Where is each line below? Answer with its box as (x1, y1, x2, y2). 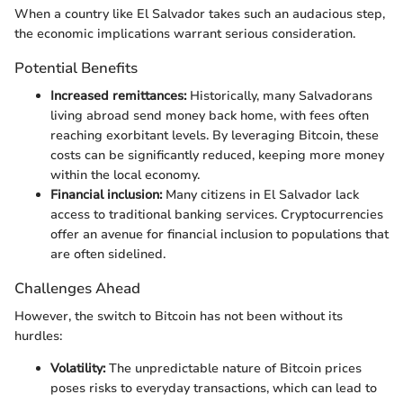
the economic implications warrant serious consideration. (14, 24, 355, 42)
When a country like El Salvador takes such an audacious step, (14, 4, 385, 22)
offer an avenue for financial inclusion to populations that (50, 226, 389, 244)
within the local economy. (50, 166, 200, 184)
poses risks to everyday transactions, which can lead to (50, 380, 377, 398)
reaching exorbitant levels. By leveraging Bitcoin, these (50, 127, 379, 145)
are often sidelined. (50, 246, 166, 264)
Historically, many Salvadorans (186, 87, 372, 105)
